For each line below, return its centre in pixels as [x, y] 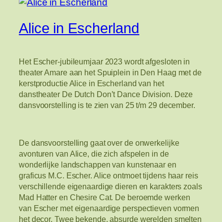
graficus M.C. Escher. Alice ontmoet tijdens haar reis [109, 176]
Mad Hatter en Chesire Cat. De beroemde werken [105, 197]
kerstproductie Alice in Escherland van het [91, 83]
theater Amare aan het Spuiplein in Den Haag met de [110, 72]
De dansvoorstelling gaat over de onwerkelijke [99, 143]
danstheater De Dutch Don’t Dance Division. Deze [106, 94]
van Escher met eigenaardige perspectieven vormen [109, 208]
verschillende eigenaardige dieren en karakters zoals [111, 187]
